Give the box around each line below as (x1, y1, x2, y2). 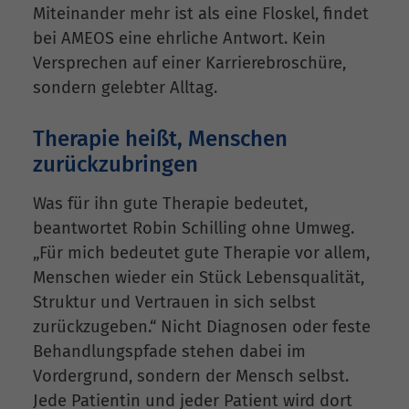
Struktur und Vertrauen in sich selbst (33, 292, 316, 313)
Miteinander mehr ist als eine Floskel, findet (33, 4, 369, 25)
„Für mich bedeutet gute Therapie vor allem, (33, 243, 370, 264)
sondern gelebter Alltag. (33, 78, 217, 99)
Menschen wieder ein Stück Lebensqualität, (33, 267, 364, 288)
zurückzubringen (33, 152, 198, 178)
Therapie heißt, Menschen (33, 126, 288, 152)
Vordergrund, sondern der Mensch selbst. (33, 366, 349, 387)
